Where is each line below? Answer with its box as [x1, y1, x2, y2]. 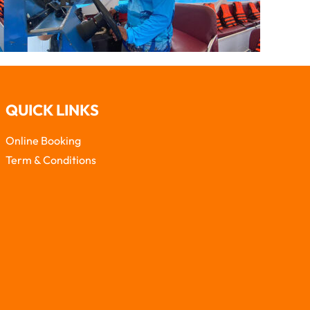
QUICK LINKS [5, 100, 99, 120]
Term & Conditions [5, 153, 96, 167]
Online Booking [5, 134, 81, 148]
